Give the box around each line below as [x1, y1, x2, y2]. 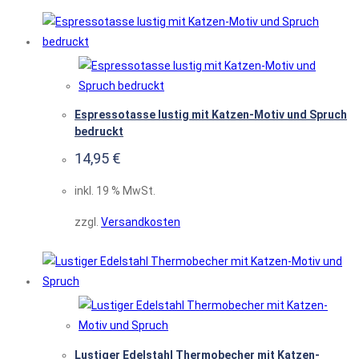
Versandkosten [101, 216, 180, 229]
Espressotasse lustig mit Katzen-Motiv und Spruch [75, 108, 347, 122]
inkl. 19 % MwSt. [75, 184, 155, 198]
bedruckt [75, 125, 123, 139]
